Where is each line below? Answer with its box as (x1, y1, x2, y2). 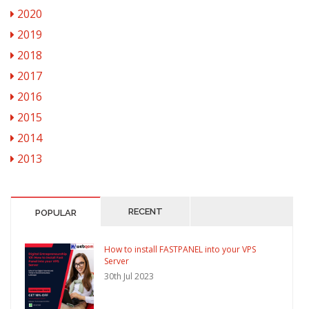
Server (104, 255, 129, 268)
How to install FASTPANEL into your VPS (104, 243, 256, 256)
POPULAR (34, 208, 77, 219)
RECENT (128, 206, 163, 217)
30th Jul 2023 (104, 270, 154, 283)
